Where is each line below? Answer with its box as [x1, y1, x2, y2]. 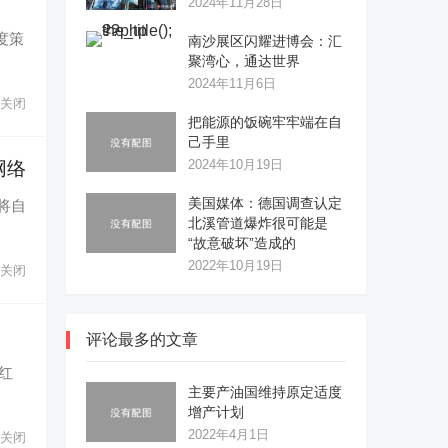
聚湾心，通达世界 [188, 53, 300, 69]
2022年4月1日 [188, 427, 269, 442]
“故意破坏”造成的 [188, 235, 296, 251]
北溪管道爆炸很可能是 [188, 215, 328, 231]
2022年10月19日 [188, 258, 283, 273]
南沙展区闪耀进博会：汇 [188, 33, 342, 49]
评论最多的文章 [86, 331, 198, 348]
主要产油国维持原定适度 [188, 384, 342, 400]
